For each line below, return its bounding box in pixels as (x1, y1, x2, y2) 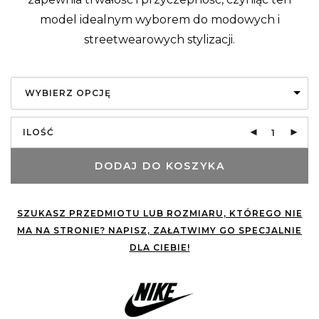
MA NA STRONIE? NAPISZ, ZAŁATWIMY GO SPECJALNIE (17, 225, 302, 236)
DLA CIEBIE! (129, 242, 190, 253)
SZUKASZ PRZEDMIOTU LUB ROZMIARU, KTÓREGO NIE (16, 208, 303, 219)
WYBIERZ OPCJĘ (25, 88, 111, 99)
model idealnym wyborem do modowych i (39, 13, 280, 27)
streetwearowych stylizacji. (84, 33, 235, 47)
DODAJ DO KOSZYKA (94, 159, 225, 173)
